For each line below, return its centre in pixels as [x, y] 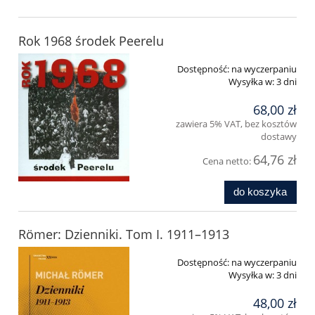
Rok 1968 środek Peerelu [91, 41]
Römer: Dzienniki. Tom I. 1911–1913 [124, 234]
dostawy [279, 136]
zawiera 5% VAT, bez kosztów [236, 123]
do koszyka [261, 192]
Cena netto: [228, 161]
